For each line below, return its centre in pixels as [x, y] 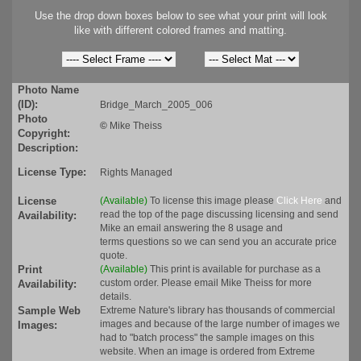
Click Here [299, 201]
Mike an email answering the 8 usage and [191, 228]
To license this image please [213, 201]
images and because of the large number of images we [220, 324]
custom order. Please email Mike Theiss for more [206, 283]
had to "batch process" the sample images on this [207, 338]
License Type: [52, 172]
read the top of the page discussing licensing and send [219, 215]
